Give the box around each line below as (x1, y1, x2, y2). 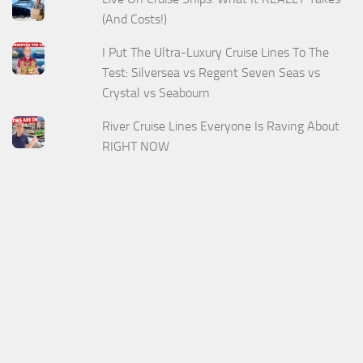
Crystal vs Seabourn (102, 84, 211, 100)
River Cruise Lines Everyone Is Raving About (102, 117, 340, 134)
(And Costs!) (102, 11, 168, 27)
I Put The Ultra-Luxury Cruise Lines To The (102, 44, 330, 60)
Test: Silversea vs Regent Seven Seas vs (102, 64, 321, 80)
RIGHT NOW (102, 138, 173, 154)
